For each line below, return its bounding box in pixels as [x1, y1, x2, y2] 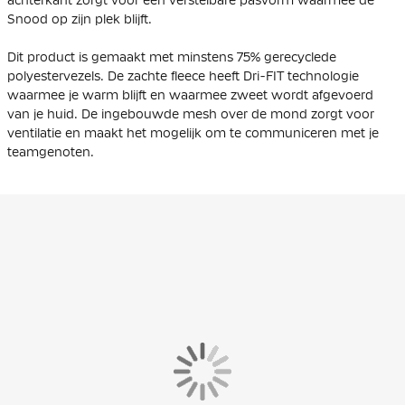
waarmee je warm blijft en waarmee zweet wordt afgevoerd [7, 87, 373, 102]
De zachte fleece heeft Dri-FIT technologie [104, 68, 359, 83]
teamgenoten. [7, 144, 94, 159]
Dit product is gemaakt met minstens [7, 49, 237, 64]
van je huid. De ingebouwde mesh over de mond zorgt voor [7, 106, 374, 121]
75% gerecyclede [237, 49, 336, 64]
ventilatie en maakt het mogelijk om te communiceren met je [7, 125, 379, 140]
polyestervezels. [7, 68, 104, 83]
